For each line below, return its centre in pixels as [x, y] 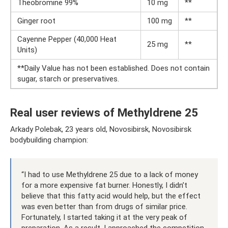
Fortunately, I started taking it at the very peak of [104, 217]
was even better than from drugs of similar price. [104, 207]
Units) [27, 50]
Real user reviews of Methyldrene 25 [104, 112]
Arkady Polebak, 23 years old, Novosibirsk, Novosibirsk [101, 129]
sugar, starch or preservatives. [68, 79]
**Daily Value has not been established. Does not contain [113, 68]
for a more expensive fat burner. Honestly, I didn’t [104, 185]
